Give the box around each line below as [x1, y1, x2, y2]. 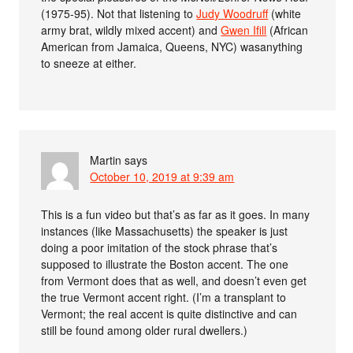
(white [268, 5, 302, 21]
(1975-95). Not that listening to [41, 5, 197, 21]
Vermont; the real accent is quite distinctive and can [41, 305, 298, 321]
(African [266, 21, 309, 38]
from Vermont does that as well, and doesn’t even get [41, 272, 307, 288]
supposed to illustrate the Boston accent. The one [41, 255, 289, 272]
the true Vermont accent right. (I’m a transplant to [41, 288, 287, 305]
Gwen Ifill [221, 21, 267, 38]
